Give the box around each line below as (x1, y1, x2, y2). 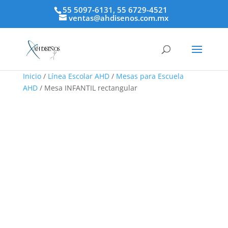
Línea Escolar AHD (47, 71, 109, 81)
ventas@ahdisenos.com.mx (69, 13, 169, 23)
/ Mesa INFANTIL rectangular (37, 83, 137, 93)
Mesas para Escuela (116, 71, 184, 81)
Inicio (22, 71, 41, 81)
